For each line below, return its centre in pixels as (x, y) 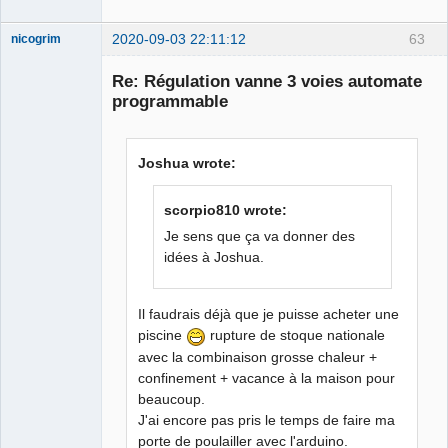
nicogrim (36, 39)
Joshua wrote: (187, 163)
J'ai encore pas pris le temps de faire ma (267, 420)
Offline (45, 80)
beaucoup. (172, 399)
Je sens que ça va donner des (260, 236)
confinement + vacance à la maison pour (267, 378)
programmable (170, 100)
